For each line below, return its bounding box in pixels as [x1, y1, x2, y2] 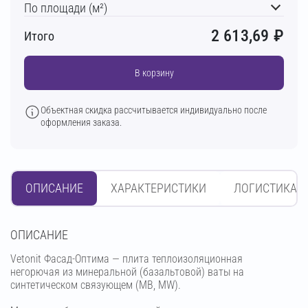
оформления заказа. [41, 116, 122, 128]
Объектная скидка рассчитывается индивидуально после [41, 104, 267, 115]
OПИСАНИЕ [10, 227, 68, 242]
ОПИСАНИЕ [25, 180, 83, 195]
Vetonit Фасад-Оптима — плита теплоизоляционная [10, 252, 243, 265]
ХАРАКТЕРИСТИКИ [111, 180, 206, 195]
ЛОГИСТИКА [234, 180, 297, 195]
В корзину [134, 67, 174, 78]
